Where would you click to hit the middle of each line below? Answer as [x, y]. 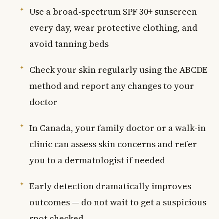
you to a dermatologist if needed [97, 160]
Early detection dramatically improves [110, 186]
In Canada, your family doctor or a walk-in [118, 128]
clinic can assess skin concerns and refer [113, 144]
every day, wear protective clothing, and [113, 27]
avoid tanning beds [69, 44]
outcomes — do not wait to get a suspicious [118, 202]
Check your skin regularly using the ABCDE [119, 69]
